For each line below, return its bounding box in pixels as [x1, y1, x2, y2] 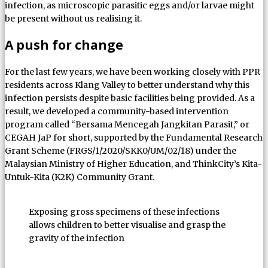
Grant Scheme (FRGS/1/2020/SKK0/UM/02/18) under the [5, 145, 236, 157]
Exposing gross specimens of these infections [29, 206, 220, 218]
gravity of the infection [29, 233, 124, 244]
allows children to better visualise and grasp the [29, 220, 226, 231]
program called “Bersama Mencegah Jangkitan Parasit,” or [5, 119, 249, 130]
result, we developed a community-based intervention [5, 106, 229, 117]
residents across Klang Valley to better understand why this [5, 80, 249, 91]
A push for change [5, 36, 123, 54]
